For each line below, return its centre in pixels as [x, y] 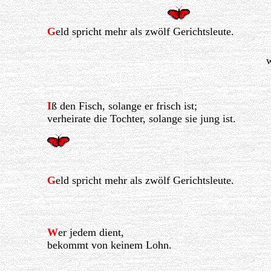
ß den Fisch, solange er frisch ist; [124, 106]
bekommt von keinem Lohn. [109, 245]
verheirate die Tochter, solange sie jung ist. [141, 119]
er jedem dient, [91, 233]
